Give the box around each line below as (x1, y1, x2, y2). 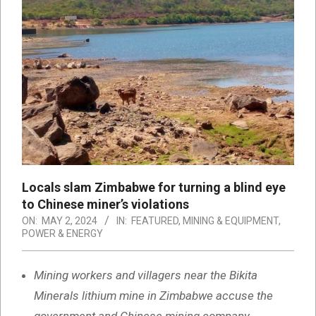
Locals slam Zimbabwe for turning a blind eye (22, 180, 286, 195)
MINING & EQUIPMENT (183, 215, 279, 227)
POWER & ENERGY (22, 228, 103, 240)
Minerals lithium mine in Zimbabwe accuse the (34, 288, 273, 303)
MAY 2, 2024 (42, 215, 97, 227)
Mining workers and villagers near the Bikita (34, 268, 257, 283)
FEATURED (131, 215, 178, 227)
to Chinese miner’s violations (22, 197, 189, 212)
